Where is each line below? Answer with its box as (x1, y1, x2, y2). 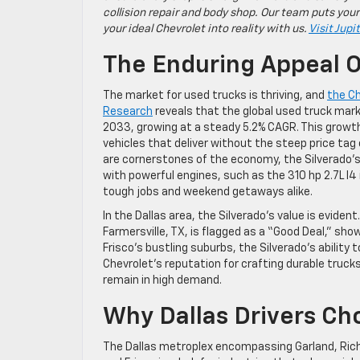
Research (103, 106, 153, 117)
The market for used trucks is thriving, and (103, 90, 327, 101)
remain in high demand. (103, 275, 222, 286)
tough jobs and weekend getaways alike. (103, 186, 313, 198)
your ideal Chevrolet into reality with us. (103, 23, 309, 35)
